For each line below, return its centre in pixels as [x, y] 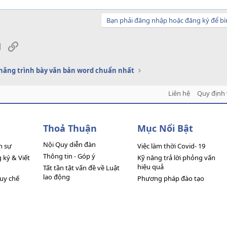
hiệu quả [150, 167]
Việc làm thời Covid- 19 [171, 146]
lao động [57, 177]
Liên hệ [179, 93]
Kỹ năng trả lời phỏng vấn [176, 158]
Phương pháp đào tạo [171, 178]
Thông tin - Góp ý [69, 156]
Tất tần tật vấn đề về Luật [82, 168]
